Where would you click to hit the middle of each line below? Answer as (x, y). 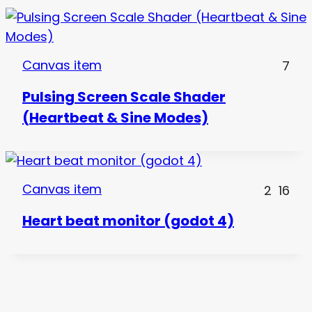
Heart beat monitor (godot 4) (128, 221)
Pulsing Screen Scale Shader (124, 97)
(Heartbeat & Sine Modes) (115, 118)
